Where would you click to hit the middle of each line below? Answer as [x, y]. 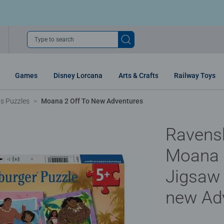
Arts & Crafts [138, 75]
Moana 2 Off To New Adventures [92, 101]
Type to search [54, 39]
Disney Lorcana [78, 75]
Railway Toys [195, 75]
